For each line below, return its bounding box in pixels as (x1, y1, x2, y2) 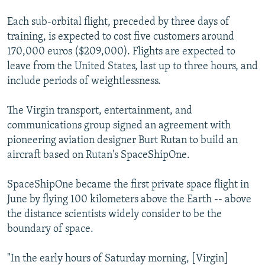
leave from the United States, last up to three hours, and (7, 60, 258, 72)
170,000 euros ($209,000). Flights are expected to (7, 46, 235, 57)
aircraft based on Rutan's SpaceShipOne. (7, 149, 190, 161)
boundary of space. (7, 223, 93, 235)
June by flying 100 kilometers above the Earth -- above (7, 193, 251, 205)
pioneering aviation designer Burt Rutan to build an (7, 134, 238, 146)
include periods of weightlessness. (7, 75, 161, 87)
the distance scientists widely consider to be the (7, 208, 222, 220)
